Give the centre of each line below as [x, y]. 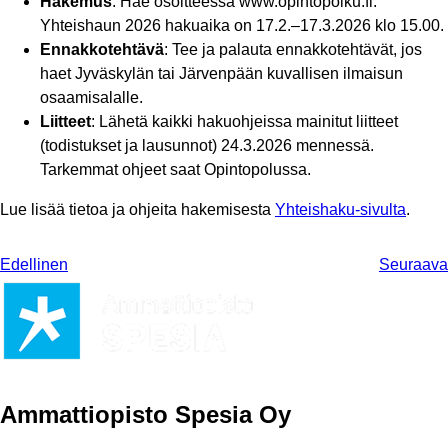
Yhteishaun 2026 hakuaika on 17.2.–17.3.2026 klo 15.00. [242, 26]
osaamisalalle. [91, 98]
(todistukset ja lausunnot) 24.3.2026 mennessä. [207, 146]
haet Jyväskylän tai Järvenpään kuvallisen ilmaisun [221, 74]
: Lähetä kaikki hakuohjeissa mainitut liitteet [244, 122]
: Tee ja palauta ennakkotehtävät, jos [293, 50]
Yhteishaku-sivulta [340, 210]
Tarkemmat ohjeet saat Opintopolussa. [175, 170]
